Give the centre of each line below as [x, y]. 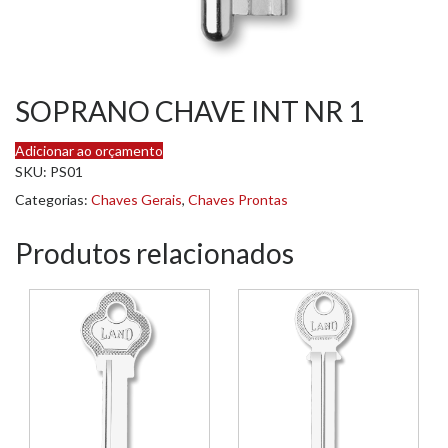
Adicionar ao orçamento [89, 150]
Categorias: [53, 199]
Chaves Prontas [238, 199]
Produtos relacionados [154, 253]
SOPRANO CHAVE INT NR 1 [189, 111]
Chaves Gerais [136, 199]
